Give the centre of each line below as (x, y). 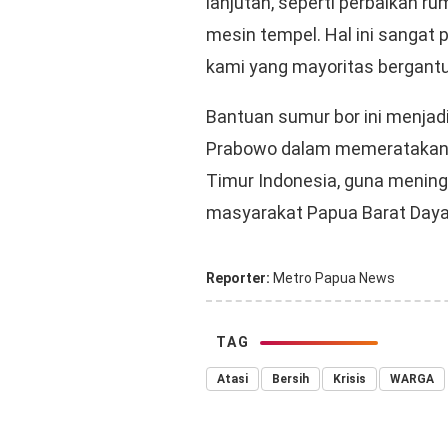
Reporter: (238, 277)
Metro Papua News (332, 277)
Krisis (349, 378)
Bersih (290, 378)
